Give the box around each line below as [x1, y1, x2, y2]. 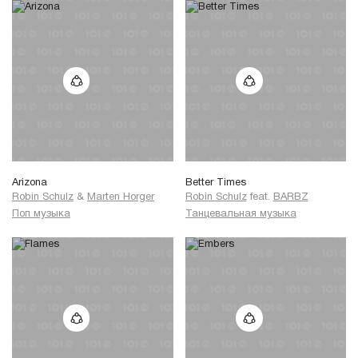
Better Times [185, 177, 246, 188]
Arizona [12, 177, 47, 188]
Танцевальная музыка [185, 209, 296, 220]
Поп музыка [12, 209, 70, 220]
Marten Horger [87, 192, 154, 202]
